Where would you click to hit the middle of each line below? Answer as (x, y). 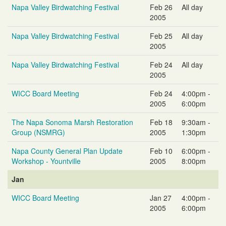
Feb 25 (161, 36)
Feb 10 (161, 151)
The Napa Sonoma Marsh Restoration (72, 122)
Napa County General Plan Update (67, 151)
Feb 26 (161, 7)
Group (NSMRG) (38, 132)
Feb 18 (161, 122)
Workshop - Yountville (46, 161)
